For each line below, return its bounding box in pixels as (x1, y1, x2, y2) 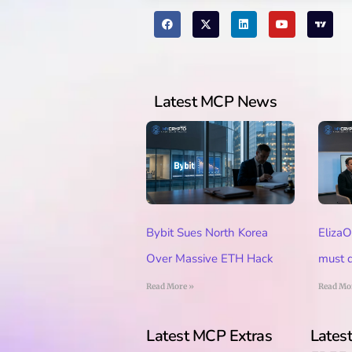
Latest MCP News (154, 91, 277, 113)
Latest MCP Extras (146, 324, 273, 346)
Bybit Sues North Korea (146, 224, 269, 240)
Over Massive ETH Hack (146, 250, 274, 266)
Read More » (146, 280, 195, 291)
